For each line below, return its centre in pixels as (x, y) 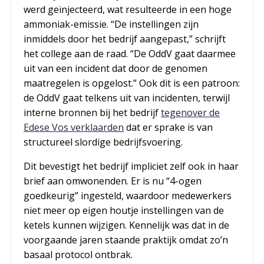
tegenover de (190, 113)
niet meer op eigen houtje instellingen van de (124, 211)
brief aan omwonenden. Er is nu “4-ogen (113, 181)
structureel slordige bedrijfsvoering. (103, 142)
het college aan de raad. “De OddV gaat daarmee (130, 54)
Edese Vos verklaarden (74, 128)
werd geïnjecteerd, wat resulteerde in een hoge (128, 10)
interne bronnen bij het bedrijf (92, 113)
